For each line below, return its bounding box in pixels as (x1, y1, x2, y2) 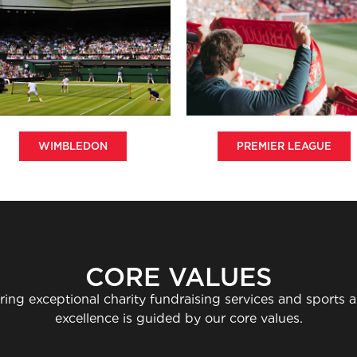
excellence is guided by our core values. (54, 311, 303, 327)
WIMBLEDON (37, 140, 108, 153)
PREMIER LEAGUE (237, 140, 332, 153)
